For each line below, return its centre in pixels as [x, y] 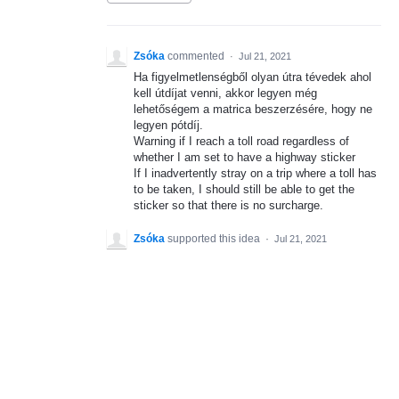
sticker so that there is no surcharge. [228, 205]
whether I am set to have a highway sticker [244, 157]
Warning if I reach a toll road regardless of [241, 141]
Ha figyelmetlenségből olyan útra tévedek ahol [252, 77]
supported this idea [215, 239]
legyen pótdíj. [168, 125]
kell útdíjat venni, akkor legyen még [225, 93]
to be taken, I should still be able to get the [244, 189]
